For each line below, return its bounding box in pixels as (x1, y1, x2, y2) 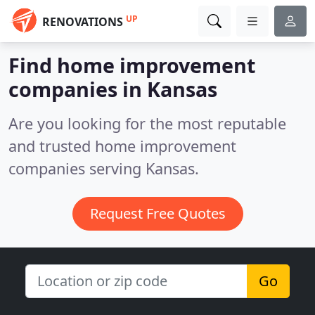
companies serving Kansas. (8, 158, 199, 179)
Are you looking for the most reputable (8, 113, 286, 134)
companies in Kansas (8, 75, 217, 103)
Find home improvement (8, 51, 255, 79)
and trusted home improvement (8, 136, 236, 156)
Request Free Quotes (89, 204, 226, 223)
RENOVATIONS (42, 14, 123, 30)
